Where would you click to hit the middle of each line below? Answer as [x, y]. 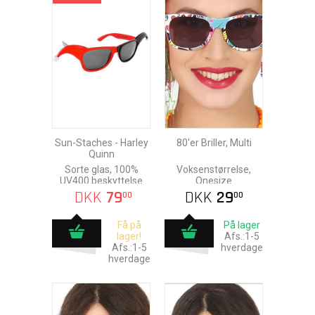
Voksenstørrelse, [214, 169]
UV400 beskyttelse [101, 181]
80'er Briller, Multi [214, 143]
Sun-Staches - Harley [101, 143]
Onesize [214, 181]
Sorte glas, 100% [101, 169]
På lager [242, 225]
